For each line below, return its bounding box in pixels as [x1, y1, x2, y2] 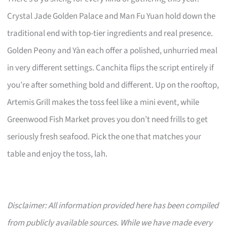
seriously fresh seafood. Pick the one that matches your [7, 131, 202, 143]
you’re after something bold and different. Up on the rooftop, [7, 79, 219, 92]
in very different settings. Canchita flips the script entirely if [7, 62, 214, 74]
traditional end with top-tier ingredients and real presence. [7, 27, 213, 40]
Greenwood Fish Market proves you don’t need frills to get [7, 113, 208, 126]
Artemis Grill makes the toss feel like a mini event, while [7, 96, 200, 109]
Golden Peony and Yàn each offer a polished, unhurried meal [7, 45, 218, 57]
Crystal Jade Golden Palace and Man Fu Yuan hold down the [7, 10, 216, 23]
